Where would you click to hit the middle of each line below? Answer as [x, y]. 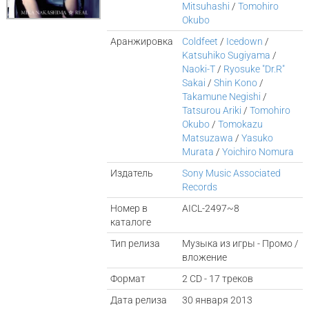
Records [200, 187]
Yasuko [258, 138]
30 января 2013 [218, 300]
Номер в [129, 208]
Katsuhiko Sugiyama [227, 55]
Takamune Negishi [222, 97]
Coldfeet [200, 41]
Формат [128, 279]
